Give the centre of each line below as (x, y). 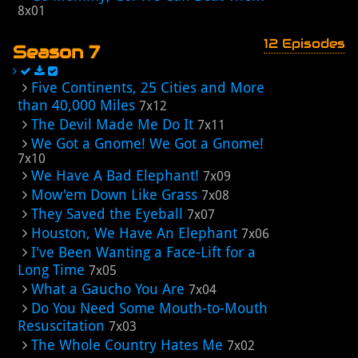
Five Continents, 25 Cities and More (148, 88)
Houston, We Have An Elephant (134, 233)
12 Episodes (304, 44)
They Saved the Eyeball (107, 214)
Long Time (51, 270)
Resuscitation (61, 326)
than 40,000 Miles (76, 105)
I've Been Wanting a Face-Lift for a (143, 252)
